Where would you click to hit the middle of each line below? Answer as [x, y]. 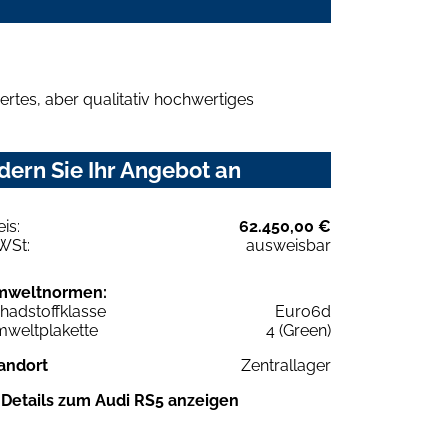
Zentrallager [286, 365]
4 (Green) [298, 330]
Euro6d [303, 311]
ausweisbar [288, 245]
